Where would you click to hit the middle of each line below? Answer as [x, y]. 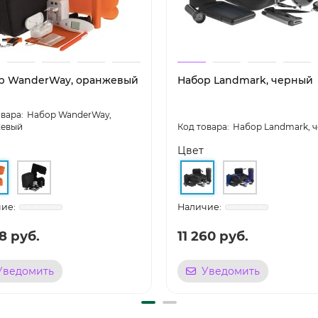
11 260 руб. [213, 236]
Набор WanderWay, [69, 115]
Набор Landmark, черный [245, 81]
